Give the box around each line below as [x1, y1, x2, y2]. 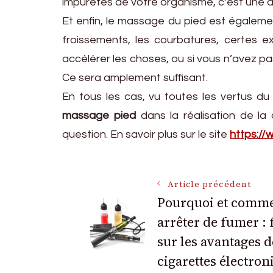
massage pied [62, 109, 141, 121]
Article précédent [167, 178, 251, 190]
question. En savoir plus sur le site [62, 128, 230, 140]
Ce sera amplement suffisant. [62, 71, 208, 83]
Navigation [89, 175, 216, 209]
